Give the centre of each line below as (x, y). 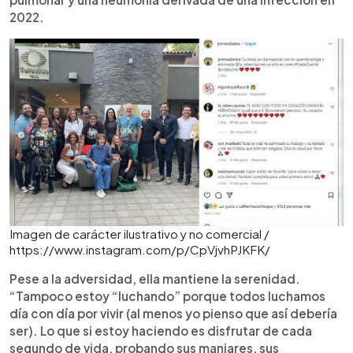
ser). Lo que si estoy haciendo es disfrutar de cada (161, 331)
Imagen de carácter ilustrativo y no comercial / (139, 234)
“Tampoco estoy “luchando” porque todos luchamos (167, 296)
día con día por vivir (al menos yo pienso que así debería (173, 313)
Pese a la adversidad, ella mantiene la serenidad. (155, 279)
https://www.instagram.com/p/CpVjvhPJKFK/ (140, 249)
